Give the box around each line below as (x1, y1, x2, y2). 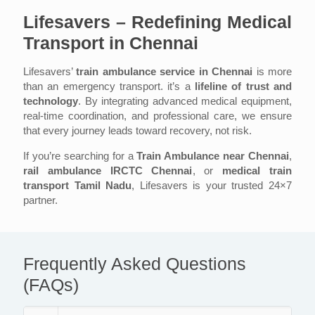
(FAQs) (23, 275, 79, 295)
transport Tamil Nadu (23, 179, 132, 192)
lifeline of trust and (195, 80, 292, 93)
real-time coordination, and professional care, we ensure (23, 110, 292, 122)
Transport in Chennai (23, 33, 198, 53)
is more (252, 65, 292, 78)
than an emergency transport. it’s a (23, 80, 195, 93)
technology (23, 95, 78, 108)
